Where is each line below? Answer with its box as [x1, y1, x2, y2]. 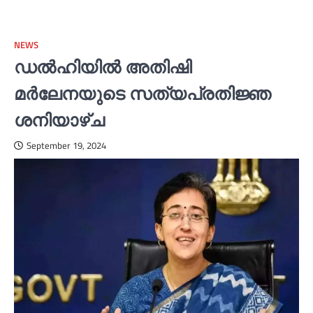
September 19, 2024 [27, 139, 106, 153]
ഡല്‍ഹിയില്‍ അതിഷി [14, 56, 191, 78]
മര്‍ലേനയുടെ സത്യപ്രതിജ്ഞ [14, 82, 271, 105]
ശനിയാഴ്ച [14, 109, 105, 131]
